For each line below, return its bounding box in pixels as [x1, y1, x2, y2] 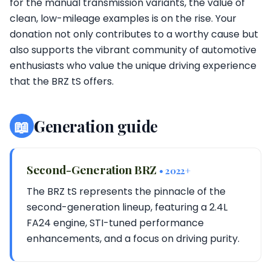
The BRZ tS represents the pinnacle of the [27, 184, 226, 198]
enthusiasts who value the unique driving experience [10, 59, 256, 73]
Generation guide [34, 116, 158, 136]
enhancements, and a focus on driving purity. [27, 232, 240, 246]
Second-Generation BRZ [27, 162, 159, 177]
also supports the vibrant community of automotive [10, 43, 256, 57]
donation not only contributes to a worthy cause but [10, 27, 258, 41]
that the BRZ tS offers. [10, 74, 114, 88]
